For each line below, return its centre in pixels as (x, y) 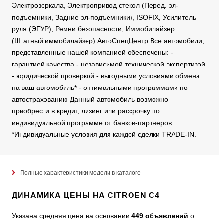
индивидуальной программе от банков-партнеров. (93, 123)
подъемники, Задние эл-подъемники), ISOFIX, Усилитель (104, 17)
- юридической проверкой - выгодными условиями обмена (106, 76)
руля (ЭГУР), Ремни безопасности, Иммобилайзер (93, 29)
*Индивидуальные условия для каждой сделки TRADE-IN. (104, 135)
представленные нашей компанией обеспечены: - (92, 53)
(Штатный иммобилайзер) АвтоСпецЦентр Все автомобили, (108, 41)
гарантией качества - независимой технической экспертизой (109, 64)
